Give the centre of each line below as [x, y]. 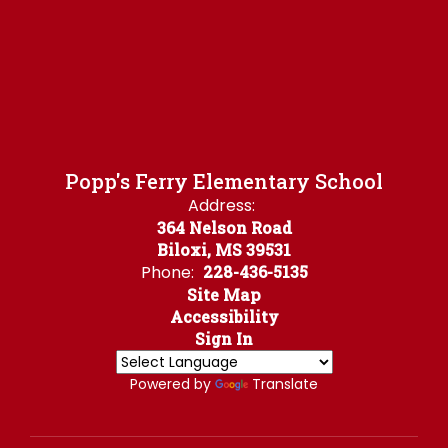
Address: [221, 206]
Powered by [172, 384]
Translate [285, 384]
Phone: [167, 273]
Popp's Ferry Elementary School [224, 181]
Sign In [224, 339]
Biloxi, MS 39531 [224, 250]
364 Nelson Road [224, 228]
